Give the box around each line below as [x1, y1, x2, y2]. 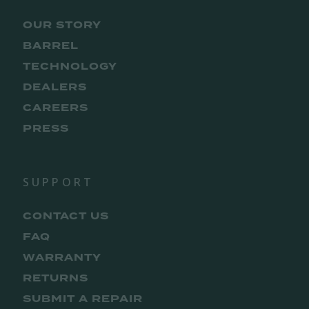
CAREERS [23, 101, 88, 116]
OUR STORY [23, 18, 101, 33]
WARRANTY [23, 250, 101, 266]
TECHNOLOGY [23, 59, 117, 74]
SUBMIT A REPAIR [23, 292, 143, 307]
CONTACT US [23, 209, 109, 224]
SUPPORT [23, 175, 94, 190]
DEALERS [23, 80, 87, 95]
